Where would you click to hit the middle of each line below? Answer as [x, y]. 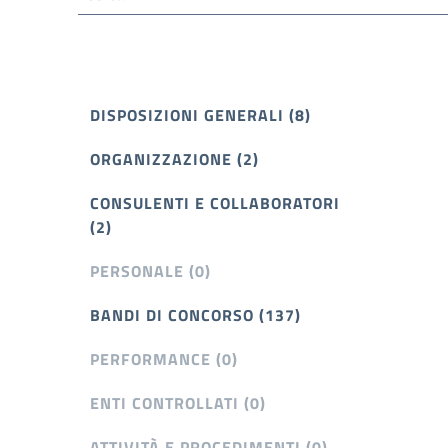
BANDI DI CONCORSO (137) [195, 314]
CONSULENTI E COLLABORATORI [215, 202]
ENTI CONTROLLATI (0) [178, 402]
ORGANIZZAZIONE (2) [174, 158]
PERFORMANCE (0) [164, 358]
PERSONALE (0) [150, 270]
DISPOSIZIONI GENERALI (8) [200, 114]
